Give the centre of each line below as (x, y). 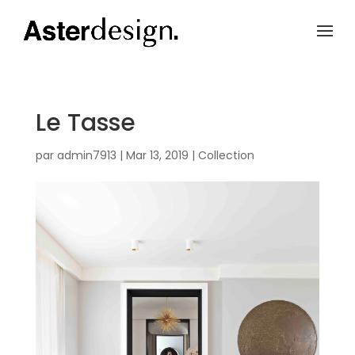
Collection (226, 155)
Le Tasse (85, 123)
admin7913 (86, 155)
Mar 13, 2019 (157, 155)
